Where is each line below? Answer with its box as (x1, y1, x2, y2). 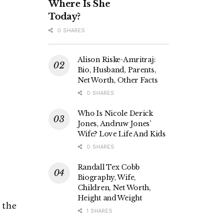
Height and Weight (77, 193, 142, 202)
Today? (48, 11, 81, 22)
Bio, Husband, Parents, (77, 65, 156, 74)
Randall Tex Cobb (77, 162, 140, 172)
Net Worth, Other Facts (77, 75, 158, 85)
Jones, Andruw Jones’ (77, 119, 151, 128)
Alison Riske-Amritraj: (77, 55, 156, 64)
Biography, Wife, (77, 173, 136, 182)
